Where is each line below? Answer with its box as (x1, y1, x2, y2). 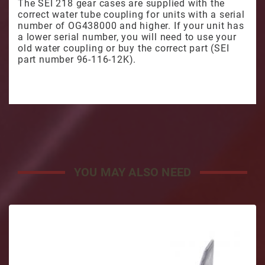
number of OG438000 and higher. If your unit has (18, 20, 244, 31)
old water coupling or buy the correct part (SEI (18, 43, 230, 54)
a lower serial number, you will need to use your (18, 31, 237, 43)
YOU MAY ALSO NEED (73, 165, 192, 179)
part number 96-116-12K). (18, 54, 137, 65)
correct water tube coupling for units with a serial (18, 9, 245, 20)
